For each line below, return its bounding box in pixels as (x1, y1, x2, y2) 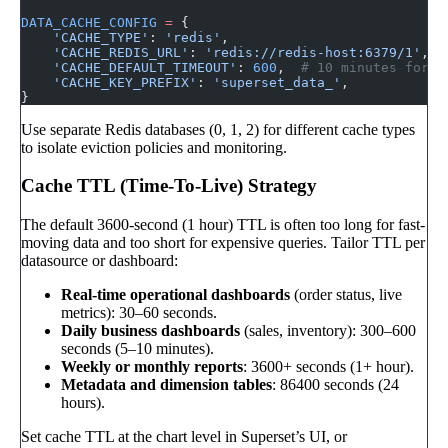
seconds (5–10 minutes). (61, 339, 214, 357)
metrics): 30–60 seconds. (61, 303, 217, 321)
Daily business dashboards (61, 321, 240, 339)
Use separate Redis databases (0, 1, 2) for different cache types (21, 120, 415, 138)
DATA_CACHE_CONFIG (21, 14, 157, 30)
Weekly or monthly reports (61, 357, 243, 375)
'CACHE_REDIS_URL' (21, 44, 189, 60)
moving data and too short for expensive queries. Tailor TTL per (21, 233, 425, 251)
